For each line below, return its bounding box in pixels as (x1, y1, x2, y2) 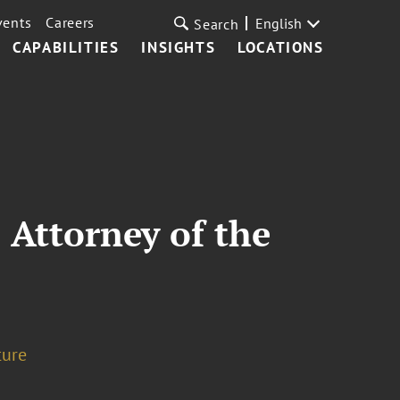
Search (194, 15, 239, 33)
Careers (46, 13, 96, 31)
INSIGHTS (141, 37, 216, 57)
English (254, 14, 302, 32)
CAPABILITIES (12, 37, 120, 57)
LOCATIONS (237, 37, 324, 57)
